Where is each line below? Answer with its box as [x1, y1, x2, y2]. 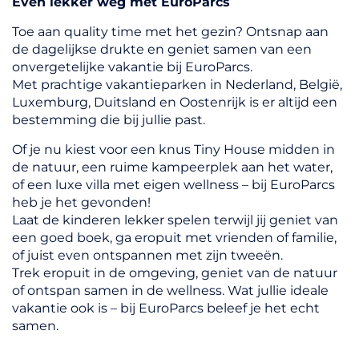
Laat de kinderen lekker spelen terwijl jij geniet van [12, 212, 338, 228]
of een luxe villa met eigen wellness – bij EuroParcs [12, 177, 335, 193]
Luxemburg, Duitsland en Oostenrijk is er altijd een [12, 95, 337, 111]
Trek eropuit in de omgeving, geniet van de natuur [12, 265, 337, 281]
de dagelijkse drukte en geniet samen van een [12, 42, 312, 58]
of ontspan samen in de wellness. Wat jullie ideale [12, 283, 329, 299]
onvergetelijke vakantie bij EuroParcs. [12, 59, 252, 75]
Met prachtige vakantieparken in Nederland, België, [12, 77, 342, 93]
